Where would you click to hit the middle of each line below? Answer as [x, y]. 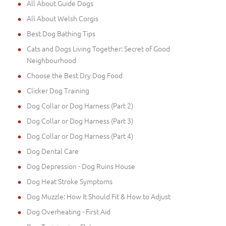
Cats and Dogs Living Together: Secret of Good [98, 48]
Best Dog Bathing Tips [61, 33]
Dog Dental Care [53, 151]
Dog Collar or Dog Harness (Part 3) [80, 120]
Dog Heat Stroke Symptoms [70, 181]
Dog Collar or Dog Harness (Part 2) [80, 105]
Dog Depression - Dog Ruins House [81, 166]
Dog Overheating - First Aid [69, 211]
